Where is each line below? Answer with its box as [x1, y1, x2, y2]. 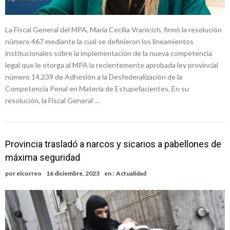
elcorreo [16, 169, 42, 178]
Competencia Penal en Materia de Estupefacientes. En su [5, 84, 189, 93]
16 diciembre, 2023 [46, 169, 100, 178]
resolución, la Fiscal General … [5, 96, 100, 105]
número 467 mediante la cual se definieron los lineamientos [5, 37, 194, 46]
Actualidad [116, 169, 146, 178]
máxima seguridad [5, 152, 80, 163]
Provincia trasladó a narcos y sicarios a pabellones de [5, 139, 221, 150]
